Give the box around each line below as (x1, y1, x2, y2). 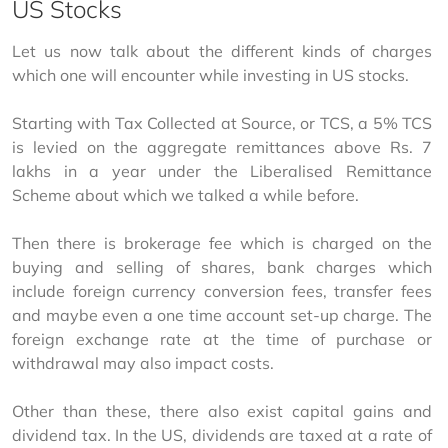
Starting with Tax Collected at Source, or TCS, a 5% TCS (12, 113, 436, 134)
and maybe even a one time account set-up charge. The (12, 305, 436, 326)
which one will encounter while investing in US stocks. (12, 65, 409, 86)
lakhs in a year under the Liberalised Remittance (12, 161, 436, 182)
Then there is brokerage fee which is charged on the (12, 233, 436, 254)
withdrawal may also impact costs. (12, 353, 274, 374)
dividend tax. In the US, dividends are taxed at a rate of (12, 425, 436, 446)
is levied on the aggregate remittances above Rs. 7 (12, 137, 436, 158)
